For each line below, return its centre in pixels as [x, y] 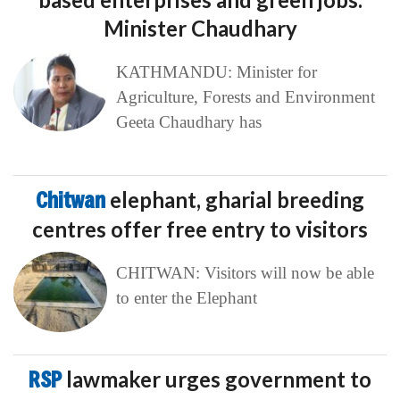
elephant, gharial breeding [237, 200]
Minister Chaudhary [200, 29]
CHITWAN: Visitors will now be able [245, 273]
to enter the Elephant [186, 298]
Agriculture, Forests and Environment [245, 97]
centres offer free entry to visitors [200, 229]
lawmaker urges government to [219, 379]
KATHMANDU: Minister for [216, 72]
